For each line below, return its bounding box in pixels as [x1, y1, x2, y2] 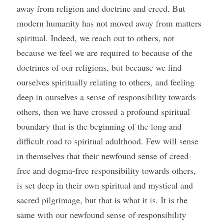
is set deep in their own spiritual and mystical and [17, 179, 193, 191]
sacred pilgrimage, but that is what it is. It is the [17, 194, 188, 206]
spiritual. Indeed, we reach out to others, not [17, 32, 174, 44]
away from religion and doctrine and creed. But [17, 2, 185, 14]
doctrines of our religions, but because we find [17, 61, 182, 73]
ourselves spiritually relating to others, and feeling [17, 76, 194, 88]
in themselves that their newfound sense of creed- [17, 150, 192, 162]
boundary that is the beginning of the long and [17, 120, 182, 132]
